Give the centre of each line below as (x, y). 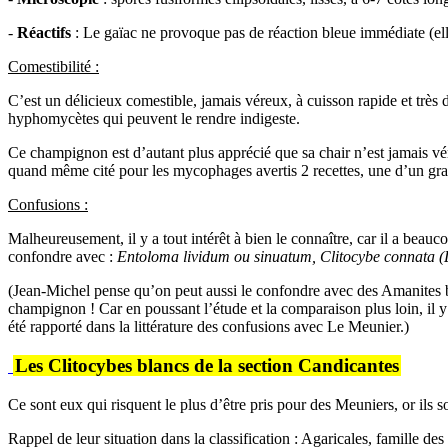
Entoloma (148, 257)
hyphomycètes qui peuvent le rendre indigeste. (154, 119)
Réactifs (44, 33)
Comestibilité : (53, 67)
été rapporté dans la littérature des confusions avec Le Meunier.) (208, 327)
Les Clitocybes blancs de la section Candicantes (207, 365)
